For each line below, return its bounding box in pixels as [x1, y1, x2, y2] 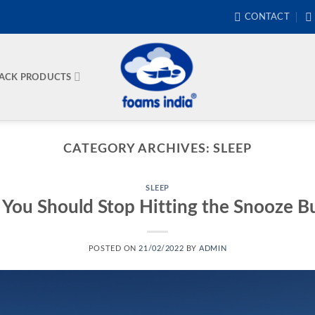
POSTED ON [88, 244, 139, 252]
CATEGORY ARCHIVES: [63, 142, 214, 155]
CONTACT [245, 13, 290, 21]
